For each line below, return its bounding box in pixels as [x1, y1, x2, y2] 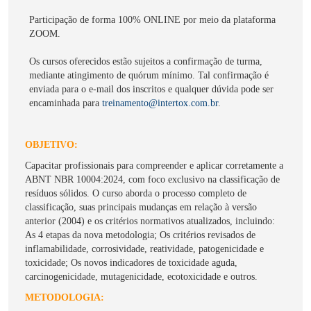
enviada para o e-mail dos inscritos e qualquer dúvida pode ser [29, 84, 274, 94]
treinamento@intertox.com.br [102, 98, 218, 108]
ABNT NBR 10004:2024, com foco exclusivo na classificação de [25, 174, 280, 185]
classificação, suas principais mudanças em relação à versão [25, 202, 257, 212]
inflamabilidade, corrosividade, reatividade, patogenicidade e [25, 244, 264, 254]
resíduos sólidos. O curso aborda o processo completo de [25, 188, 246, 199]
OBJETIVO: [25, 140, 78, 150]
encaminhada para [29, 98, 102, 108]
